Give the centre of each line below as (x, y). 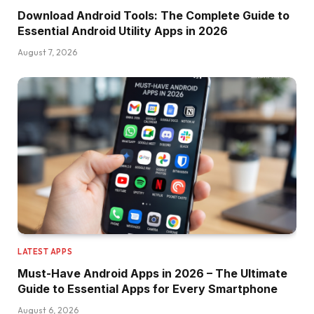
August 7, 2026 (47, 53)
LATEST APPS (45, 251)
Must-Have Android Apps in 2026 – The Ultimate (152, 273)
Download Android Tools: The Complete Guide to (153, 16)
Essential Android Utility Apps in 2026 (123, 31)
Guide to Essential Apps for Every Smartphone (148, 288)
